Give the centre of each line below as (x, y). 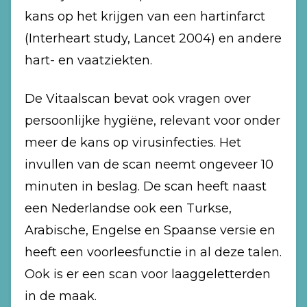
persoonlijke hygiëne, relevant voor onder (152, 121)
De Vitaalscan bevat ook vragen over (138, 99)
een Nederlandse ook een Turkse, (128, 208)
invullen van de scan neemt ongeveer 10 (149, 164)
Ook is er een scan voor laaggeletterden (148, 274)
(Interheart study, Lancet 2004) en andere (153, 38)
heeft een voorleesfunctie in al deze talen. (153, 252)
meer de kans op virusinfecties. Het (133, 143)
